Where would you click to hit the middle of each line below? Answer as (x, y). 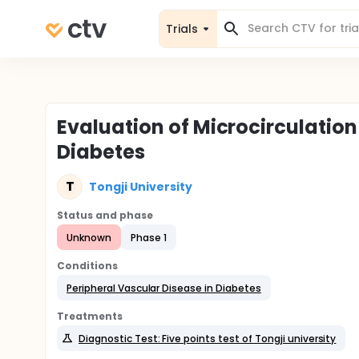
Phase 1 (148, 237)
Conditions (87, 266)
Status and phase (105, 215)
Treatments (90, 316)
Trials (182, 28)
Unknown (89, 237)
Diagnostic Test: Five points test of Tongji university (208, 338)
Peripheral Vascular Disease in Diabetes (164, 288)
